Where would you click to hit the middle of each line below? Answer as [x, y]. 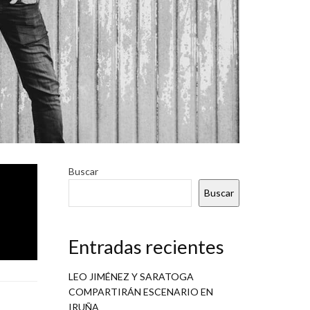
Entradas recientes [146, 247]
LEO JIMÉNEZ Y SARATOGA [131, 277]
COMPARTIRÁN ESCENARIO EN [140, 292]
